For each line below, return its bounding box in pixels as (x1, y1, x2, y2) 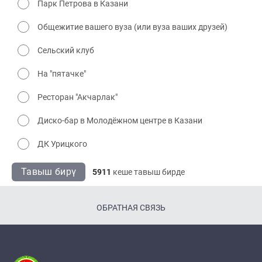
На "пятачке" (37, 69, 86, 78)
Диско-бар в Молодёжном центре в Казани (37, 116, 202, 125)
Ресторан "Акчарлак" (37, 92, 118, 102)
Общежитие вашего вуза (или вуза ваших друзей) (37, 22, 227, 32)
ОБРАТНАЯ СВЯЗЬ (96, 203, 166, 212)
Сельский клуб (37, 46, 94, 55)
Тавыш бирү (21, 166, 77, 177)
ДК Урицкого (37, 139, 87, 149)
